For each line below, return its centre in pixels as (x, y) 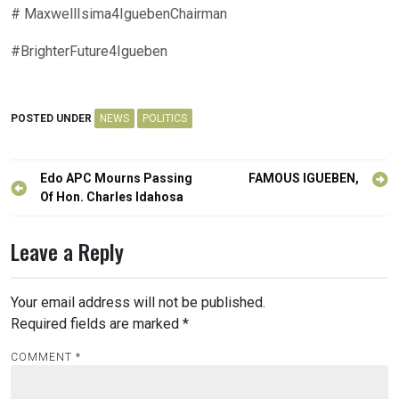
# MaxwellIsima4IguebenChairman (119, 14)
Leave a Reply (67, 252)
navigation (53, 206)
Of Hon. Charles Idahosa (112, 197)
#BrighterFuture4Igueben (89, 52)
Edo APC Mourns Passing (116, 179)
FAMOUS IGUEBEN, (304, 179)
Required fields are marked (97, 324)
